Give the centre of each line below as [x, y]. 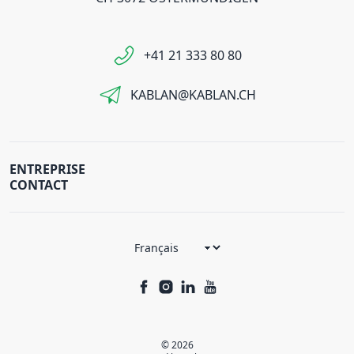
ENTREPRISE [47, 169]
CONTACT [39, 185]
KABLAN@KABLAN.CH [193, 94]
